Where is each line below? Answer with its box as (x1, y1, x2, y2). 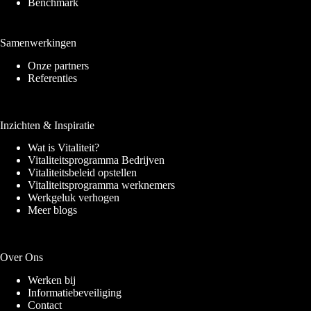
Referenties (28, 72, 77, 84)
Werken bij (28, 274, 76, 287)
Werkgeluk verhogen (28, 192, 119, 204)
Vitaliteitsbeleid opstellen (28, 167, 137, 179)
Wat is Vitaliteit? (28, 142, 99, 154)
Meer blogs (28, 204, 77, 217)
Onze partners (28, 59, 89, 72)
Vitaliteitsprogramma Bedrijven (28, 154, 165, 167)
